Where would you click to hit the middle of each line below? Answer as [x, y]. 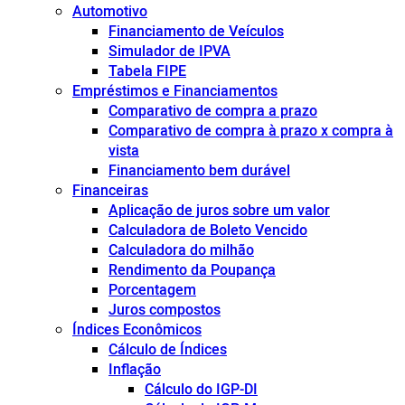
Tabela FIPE [147, 71]
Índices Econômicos [137, 330]
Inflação [135, 369]
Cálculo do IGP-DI [201, 389]
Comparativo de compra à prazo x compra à [251, 131]
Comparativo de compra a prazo [213, 111]
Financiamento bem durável [199, 170]
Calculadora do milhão [181, 250]
